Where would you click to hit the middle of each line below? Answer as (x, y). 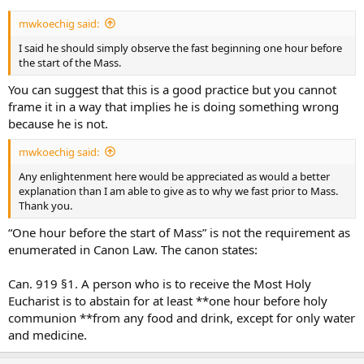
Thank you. (45, 205)
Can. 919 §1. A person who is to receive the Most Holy (160, 284)
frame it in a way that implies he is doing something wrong (173, 106)
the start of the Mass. (70, 62)
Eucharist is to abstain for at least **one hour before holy (168, 301)
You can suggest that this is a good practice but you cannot (172, 89)
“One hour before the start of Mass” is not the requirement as (179, 232)
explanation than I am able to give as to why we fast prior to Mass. (178, 191)
